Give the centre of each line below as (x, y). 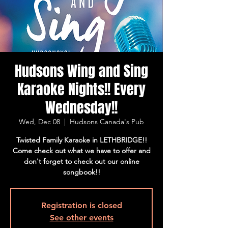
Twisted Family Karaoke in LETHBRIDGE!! (81, 140)
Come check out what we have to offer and (81, 151)
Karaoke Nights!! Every (81, 89)
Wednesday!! (81, 108)
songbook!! (81, 172)
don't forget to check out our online (81, 161)
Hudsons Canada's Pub (107, 122)
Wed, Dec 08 (39, 122)
